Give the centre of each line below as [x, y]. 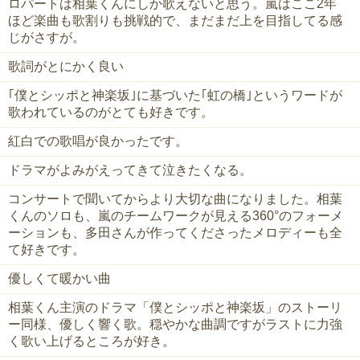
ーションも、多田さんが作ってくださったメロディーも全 [175, 233]
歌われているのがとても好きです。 [111, 112]
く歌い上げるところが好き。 [92, 342]
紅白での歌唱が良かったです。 [98, 141]
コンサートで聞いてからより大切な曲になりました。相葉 [175, 199]
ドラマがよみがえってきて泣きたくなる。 [130, 170]
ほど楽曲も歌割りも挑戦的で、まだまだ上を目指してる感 [175, 21]
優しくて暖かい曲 [59, 279]
